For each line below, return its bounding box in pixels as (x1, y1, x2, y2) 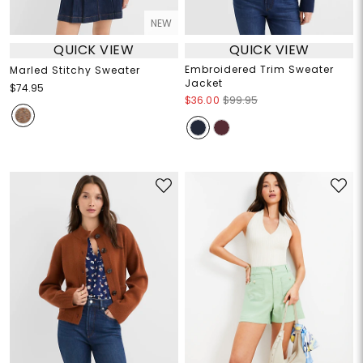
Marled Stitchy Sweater (9, 62, 140, 77)
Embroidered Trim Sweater (185, 62, 334, 76)
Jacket (185, 75, 223, 90)
